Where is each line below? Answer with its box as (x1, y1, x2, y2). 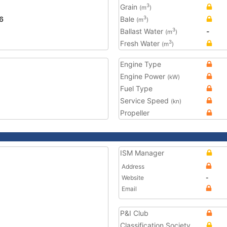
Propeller (120, 108, 149, 117)
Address (122, 163, 144, 170)
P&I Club (120, 209, 148, 217)
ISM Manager (120, 148, 164, 157)
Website (122, 174, 144, 181)
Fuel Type (120, 84, 153, 93)
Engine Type (120, 60, 161, 68)
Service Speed (120, 96, 171, 105)
